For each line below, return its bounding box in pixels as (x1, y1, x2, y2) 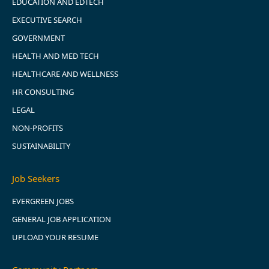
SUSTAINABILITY (12, 141, 70, 152)
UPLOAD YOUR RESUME (12, 232, 98, 243)
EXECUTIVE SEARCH (12, 14, 82, 26)
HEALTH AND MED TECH (12, 50, 99, 62)
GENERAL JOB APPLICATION (12, 214, 111, 225)
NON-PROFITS (12, 122, 63, 134)
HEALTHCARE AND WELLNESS (12, 68, 118, 80)
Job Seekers (12, 172, 59, 185)
